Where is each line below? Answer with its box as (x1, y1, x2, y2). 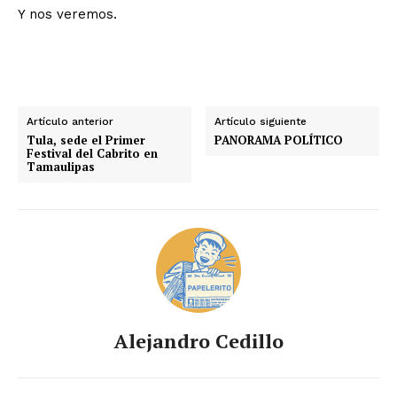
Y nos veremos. (18, 5, 117, 22)
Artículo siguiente (214, 114, 307, 128)
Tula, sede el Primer (27, 131, 145, 148)
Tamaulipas (27, 158, 95, 175)
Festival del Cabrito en (27, 144, 158, 161)
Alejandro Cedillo (113, 327, 284, 354)
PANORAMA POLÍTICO (214, 131, 344, 148)
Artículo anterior (27, 114, 113, 128)
